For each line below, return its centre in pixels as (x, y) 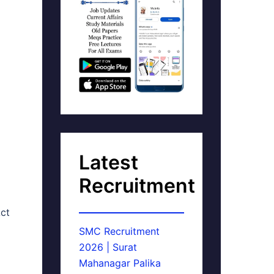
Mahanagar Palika (120, 263)
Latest (108, 162)
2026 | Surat (108, 247)
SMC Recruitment (119, 231)
